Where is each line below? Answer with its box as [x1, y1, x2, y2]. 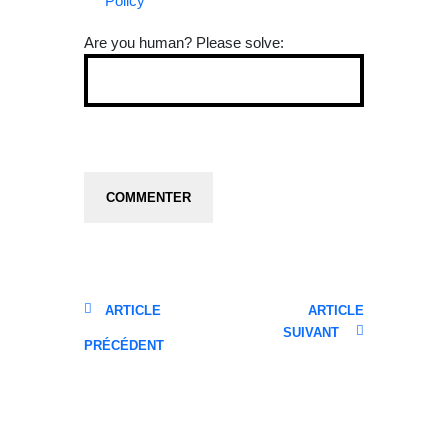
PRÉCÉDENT [84, 337, 164, 353]
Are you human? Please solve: [84, 34, 284, 51]
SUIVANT [283, 324, 339, 340]
